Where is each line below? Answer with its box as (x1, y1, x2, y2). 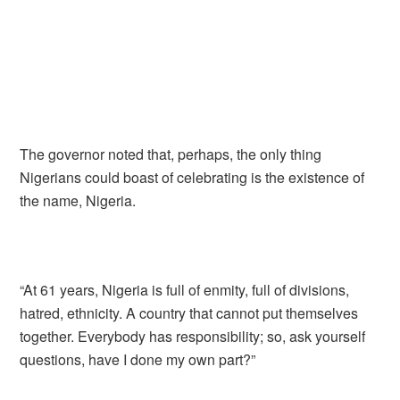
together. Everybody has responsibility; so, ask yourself (20, 326, 366, 346)
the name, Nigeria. (20, 190, 137, 211)
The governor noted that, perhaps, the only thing (20, 144, 322, 164)
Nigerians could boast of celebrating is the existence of (20, 167, 365, 187)
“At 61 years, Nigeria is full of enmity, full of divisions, (20, 279, 350, 300)
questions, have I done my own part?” (20, 349, 256, 370)
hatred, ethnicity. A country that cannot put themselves (20, 303, 359, 323)
